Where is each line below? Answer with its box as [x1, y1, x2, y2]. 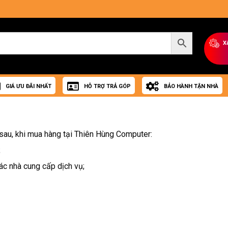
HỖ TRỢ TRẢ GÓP [83, 83, 131, 90]
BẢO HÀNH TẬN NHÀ [164, 83, 219, 90]
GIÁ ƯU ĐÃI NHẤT [6, 83, 52, 90]
